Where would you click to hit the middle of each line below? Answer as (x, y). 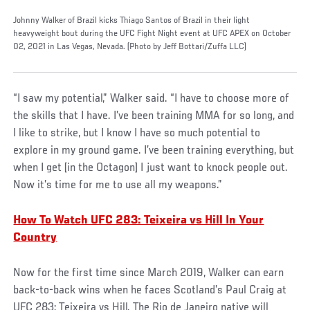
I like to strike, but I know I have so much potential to (137, 133)
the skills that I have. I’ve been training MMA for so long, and (154, 116)
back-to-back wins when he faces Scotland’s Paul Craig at (150, 290)
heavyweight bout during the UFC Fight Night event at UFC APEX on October (152, 34)
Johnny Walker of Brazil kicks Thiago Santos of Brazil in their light (132, 20)
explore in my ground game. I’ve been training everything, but (154, 151)
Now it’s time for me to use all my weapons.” (118, 185)
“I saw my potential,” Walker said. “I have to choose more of (152, 99)
